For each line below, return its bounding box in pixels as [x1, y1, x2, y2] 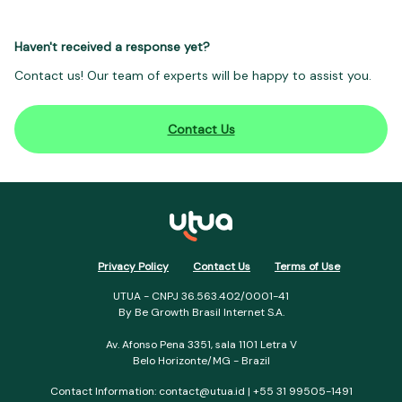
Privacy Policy [98, 259, 169, 275]
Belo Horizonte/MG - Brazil [132, 354, 270, 369]
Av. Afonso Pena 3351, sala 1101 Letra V [105, 337, 297, 353]
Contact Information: [49, 384, 159, 399]
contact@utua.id [158, 384, 245, 399]
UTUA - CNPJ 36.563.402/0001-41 [113, 289, 289, 304]
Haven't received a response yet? [14, 38, 210, 55]
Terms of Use [275, 259, 340, 275]
